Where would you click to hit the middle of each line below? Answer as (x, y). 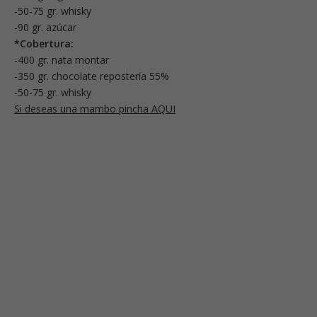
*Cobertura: (44, 44)
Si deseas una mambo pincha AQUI (95, 109)
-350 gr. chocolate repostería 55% (92, 76)
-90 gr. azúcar (45, 28)
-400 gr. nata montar (62, 60)
